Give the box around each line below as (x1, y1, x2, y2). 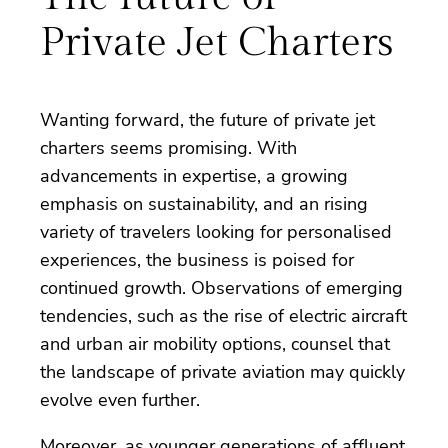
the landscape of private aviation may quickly (40, 359, 405, 384)
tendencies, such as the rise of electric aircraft (40, 303, 407, 328)
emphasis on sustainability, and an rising (40, 191, 368, 216)
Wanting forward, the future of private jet (40, 107, 375, 132)
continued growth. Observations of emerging (40, 275, 403, 300)
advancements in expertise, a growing (40, 163, 348, 188)
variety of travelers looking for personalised (40, 219, 392, 244)
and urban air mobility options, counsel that (40, 331, 390, 356)
